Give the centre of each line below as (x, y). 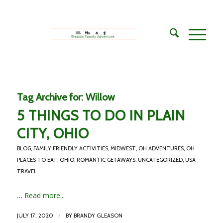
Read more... (44, 195)
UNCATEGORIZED (160, 160)
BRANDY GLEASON (98, 216)
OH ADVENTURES (161, 148)
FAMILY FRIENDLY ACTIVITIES (70, 148)
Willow (100, 97)
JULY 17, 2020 (35, 216)
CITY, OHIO (53, 133)
